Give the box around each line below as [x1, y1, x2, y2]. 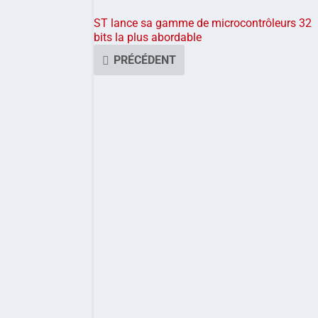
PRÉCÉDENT [114, 53, 176, 67]
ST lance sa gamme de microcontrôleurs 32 [94, 16, 312, 31]
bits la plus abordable [94, 31, 202, 45]
